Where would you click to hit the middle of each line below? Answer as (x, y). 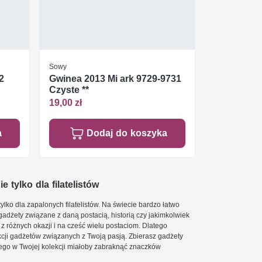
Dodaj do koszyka (127, 133)
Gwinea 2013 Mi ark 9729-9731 (115, 78)
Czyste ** (69, 89)
